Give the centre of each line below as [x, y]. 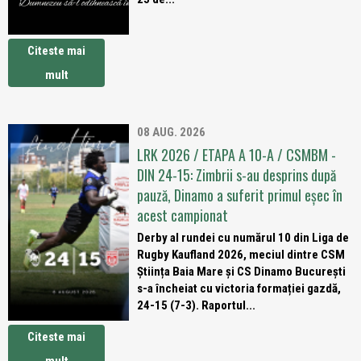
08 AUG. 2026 [171, 132]
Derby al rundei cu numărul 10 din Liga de [243, 238]
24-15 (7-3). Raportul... [196, 305]
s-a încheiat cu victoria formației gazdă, [239, 288]
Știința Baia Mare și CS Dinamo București [241, 272]
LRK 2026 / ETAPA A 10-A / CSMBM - [237, 155]
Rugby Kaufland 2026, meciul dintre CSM [241, 255]
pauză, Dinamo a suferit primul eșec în [240, 195]
